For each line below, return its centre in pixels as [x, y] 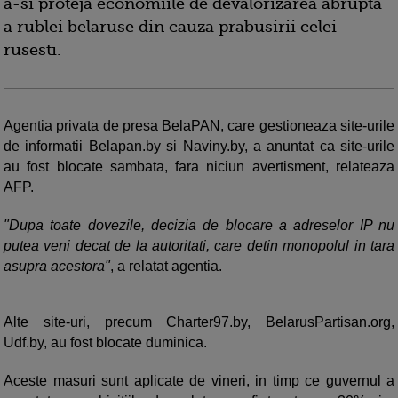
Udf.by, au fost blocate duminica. [107, 343]
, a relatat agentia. [168, 267]
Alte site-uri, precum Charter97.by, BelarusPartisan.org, [199, 322]
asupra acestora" [57, 267]
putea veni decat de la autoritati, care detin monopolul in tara [199, 246]
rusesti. [32, 50]
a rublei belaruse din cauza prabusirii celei [170, 27]
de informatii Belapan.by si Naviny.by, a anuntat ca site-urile [199, 147]
